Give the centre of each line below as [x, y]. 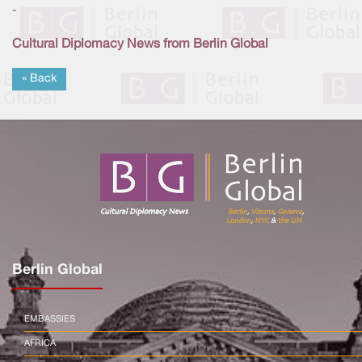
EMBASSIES [50, 319]
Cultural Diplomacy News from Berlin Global [140, 44]
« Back [39, 78]
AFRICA [40, 343]
